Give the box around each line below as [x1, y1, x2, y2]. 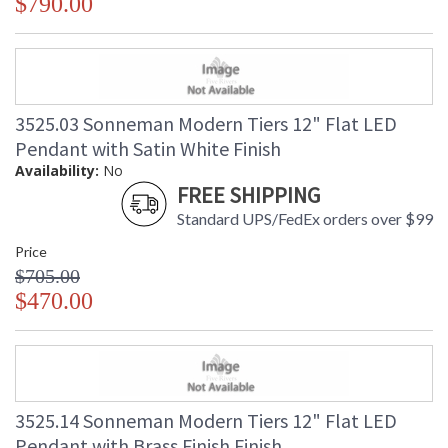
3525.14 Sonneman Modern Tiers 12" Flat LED [15, 408, 397, 434]
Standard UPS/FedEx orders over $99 [177, 209, 433, 229]
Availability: [15, 161, 99, 181]
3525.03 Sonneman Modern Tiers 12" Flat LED [15, 111, 397, 137]
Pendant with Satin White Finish [15, 136, 281, 162]
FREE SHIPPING [177, 181, 320, 210]
